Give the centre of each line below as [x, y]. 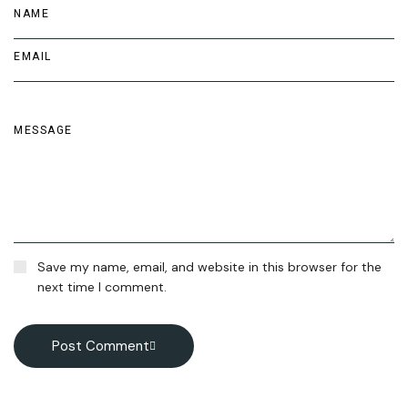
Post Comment [101, 346]
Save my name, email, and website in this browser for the [209, 267]
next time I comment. [102, 287]
